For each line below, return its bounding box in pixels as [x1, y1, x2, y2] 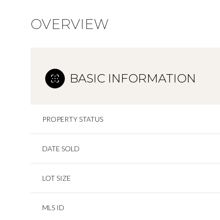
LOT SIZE [42, 174, 71, 182]
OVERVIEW [30, 16, 109, 32]
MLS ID [42, 203, 64, 212]
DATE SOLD [42, 144, 80, 153]
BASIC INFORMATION [70, 71, 196, 85]
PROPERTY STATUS [42, 115, 103, 123]
